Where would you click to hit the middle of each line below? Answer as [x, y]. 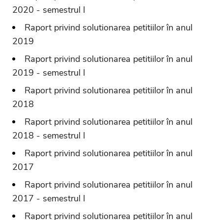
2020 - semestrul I [49, 10]
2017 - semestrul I [49, 198]
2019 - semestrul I [49, 72]
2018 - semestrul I [49, 135]
